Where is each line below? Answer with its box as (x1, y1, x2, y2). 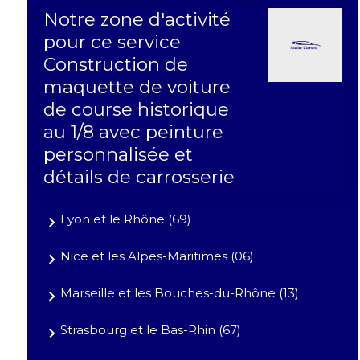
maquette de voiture (43, 76, 231, 99)
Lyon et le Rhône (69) (59, 211, 191, 227)
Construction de (43, 53, 188, 76)
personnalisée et (43, 143, 193, 166)
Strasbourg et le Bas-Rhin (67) (59, 322, 241, 338)
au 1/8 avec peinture (43, 121, 223, 144)
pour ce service (43, 31, 181, 54)
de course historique (43, 98, 229, 121)
